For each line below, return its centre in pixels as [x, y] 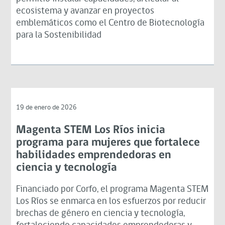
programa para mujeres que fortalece [108, 143]
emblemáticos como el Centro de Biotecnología [110, 23]
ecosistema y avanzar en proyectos [85, 11]
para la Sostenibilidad [59, 35]
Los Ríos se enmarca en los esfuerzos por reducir [111, 201]
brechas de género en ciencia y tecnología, [101, 213]
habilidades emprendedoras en [94, 155]
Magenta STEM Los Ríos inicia [91, 130]
